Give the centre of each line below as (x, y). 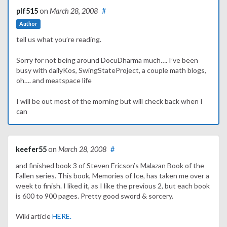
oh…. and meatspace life (54, 81)
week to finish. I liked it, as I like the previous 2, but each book (113, 186)
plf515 (27, 11)
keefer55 (31, 149)
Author (28, 24)
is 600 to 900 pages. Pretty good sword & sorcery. (94, 196)
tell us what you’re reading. (59, 40)
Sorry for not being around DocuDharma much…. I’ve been (107, 60)
